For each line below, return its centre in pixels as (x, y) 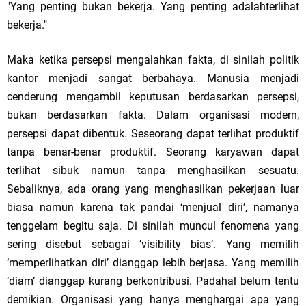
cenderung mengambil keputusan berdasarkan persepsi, (153, 97)
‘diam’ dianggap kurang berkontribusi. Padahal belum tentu (153, 281)
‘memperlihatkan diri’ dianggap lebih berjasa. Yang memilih (153, 263)
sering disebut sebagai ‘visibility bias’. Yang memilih (153, 244)
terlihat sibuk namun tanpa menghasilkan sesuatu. (153, 170)
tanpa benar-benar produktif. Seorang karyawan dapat (153, 152)
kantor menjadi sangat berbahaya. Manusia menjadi (153, 78)
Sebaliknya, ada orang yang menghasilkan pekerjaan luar (153, 189)
